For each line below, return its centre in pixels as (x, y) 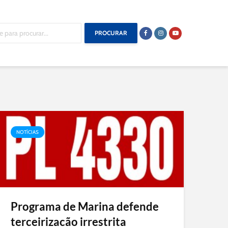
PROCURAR (111, 33)
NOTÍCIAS (27, 132)
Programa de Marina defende (85, 206)
